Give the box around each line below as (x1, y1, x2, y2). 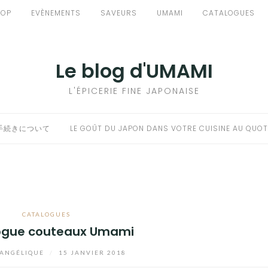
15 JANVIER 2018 (59, 248, 127, 256)
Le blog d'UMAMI (55, 57, 213, 84)
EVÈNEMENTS (31, 8, 81, 18)
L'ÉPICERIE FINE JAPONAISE (68, 85, 200, 97)
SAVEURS (100, 8, 137, 18)
